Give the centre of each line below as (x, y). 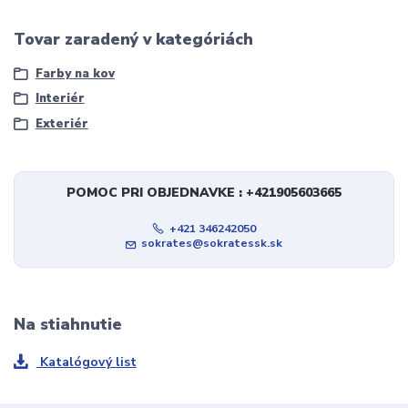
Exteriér (61, 123)
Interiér (60, 99)
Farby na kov (75, 74)
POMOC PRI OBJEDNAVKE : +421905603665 (204, 193)
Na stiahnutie (68, 325)
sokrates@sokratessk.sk (212, 244)
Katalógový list (86, 362)
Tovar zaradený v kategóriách (133, 39)
